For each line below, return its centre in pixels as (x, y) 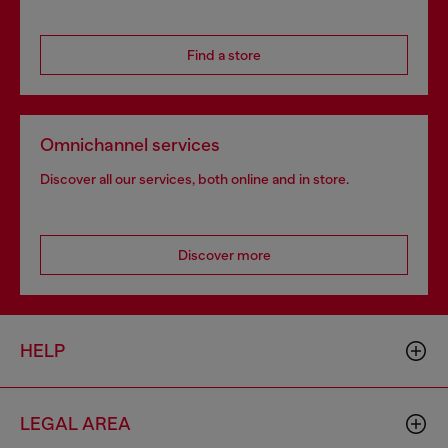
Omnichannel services (130, 145)
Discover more (224, 255)
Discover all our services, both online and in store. (194, 179)
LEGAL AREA (75, 424)
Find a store (224, 55)
